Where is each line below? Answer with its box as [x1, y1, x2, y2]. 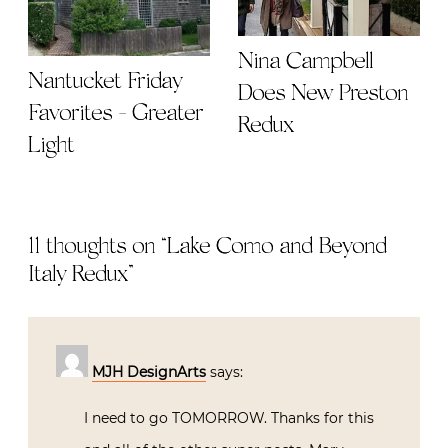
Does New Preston [238, 82, 408, 107]
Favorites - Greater [28, 101, 203, 126]
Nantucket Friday [28, 69, 182, 94]
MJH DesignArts [92, 362, 206, 381]
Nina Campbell [238, 50, 373, 75]
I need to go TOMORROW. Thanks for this [84, 408, 374, 427]
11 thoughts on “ [28, 234, 167, 259]
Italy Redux [28, 262, 127, 287]
